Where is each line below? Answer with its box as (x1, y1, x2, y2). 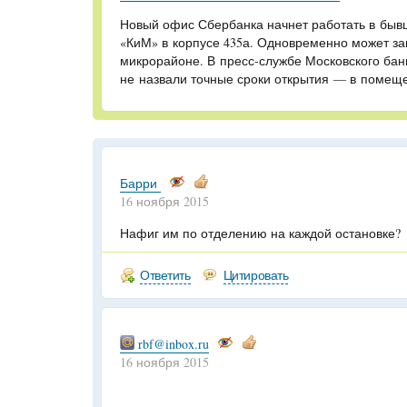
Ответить (140, 266, 191, 283)
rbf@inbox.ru (134, 335, 209, 352)
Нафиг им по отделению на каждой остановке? (120, 224, 401, 242)
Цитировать (223, 266, 289, 283)
